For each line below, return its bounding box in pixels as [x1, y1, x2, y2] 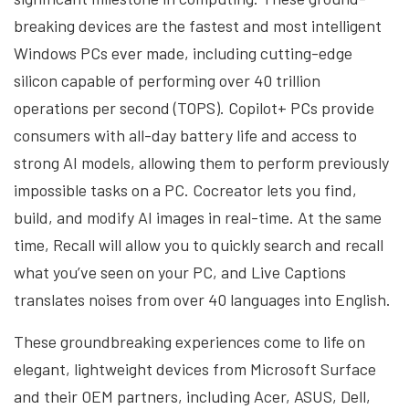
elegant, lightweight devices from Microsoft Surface [14, 359, 376, 380]
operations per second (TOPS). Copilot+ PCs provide [14, 98, 374, 119]
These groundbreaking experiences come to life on [14, 331, 365, 352]
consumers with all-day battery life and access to [14, 125, 357, 146]
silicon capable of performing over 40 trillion [14, 70, 320, 91]
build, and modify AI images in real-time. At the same [14, 207, 382, 228]
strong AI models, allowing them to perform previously [14, 152, 389, 173]
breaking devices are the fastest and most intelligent [14, 16, 382, 37]
